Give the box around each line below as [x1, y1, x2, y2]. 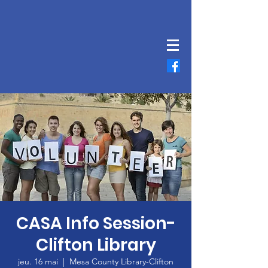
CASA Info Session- [16, 212, 176, 235]
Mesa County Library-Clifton [69, 256, 173, 267]
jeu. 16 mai [18, 256, 58, 267]
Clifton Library [35, 233, 156, 257]
